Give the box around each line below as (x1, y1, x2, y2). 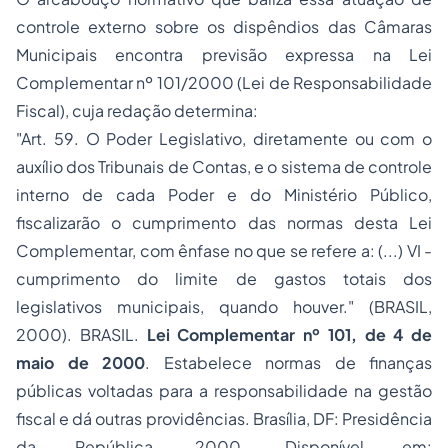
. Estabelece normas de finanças (145, 352, 432, 373)
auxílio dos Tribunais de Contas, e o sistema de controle (16, 156, 432, 177)
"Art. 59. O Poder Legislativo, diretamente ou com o (16, 128, 432, 149)
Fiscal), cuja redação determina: (16, 100, 258, 121)
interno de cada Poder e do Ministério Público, (16, 184, 432, 205)
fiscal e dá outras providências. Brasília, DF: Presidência (16, 408, 432, 429)
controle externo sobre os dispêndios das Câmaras (16, 16, 432, 37)
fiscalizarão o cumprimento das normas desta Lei (16, 212, 432, 233)
